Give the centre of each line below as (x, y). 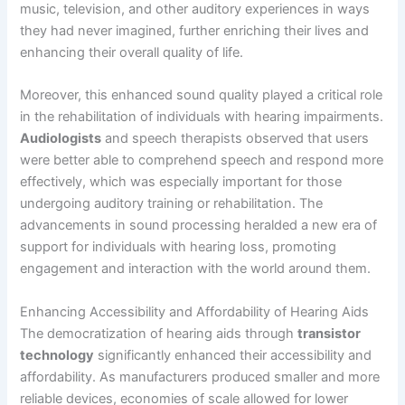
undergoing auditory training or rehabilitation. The (172, 204)
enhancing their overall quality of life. (132, 52)
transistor (330, 333)
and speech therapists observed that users (235, 139)
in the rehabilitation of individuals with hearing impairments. (202, 117)
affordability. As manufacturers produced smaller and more (200, 377)
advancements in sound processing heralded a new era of (199, 226)
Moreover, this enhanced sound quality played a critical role (202, 95)
